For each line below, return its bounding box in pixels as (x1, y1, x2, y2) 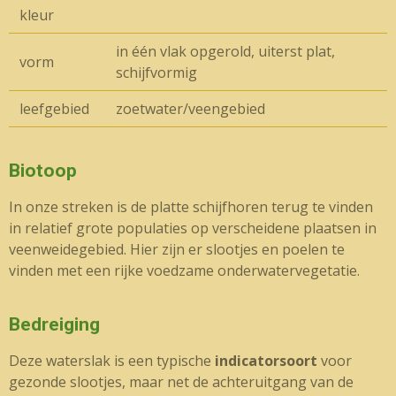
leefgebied (19, 98, 89, 118)
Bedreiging (9, 313, 100, 335)
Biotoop (9, 159, 77, 181)
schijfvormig (116, 62, 197, 82)
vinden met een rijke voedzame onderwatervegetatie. (9, 260, 360, 280)
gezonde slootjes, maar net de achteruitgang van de (9, 371, 354, 392)
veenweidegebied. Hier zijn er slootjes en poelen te (9, 239, 345, 259)
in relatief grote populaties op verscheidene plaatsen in (9, 217, 377, 238)
